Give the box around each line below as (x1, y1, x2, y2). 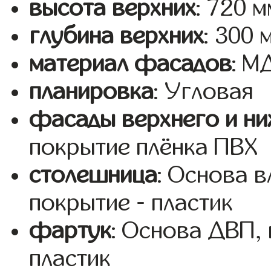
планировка (29, 79, 154, 105)
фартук (29, 218, 112, 244)
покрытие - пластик (29, 190, 233, 216)
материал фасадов (29, 51, 232, 77)
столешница (29, 162, 158, 188)
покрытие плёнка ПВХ (29, 134, 258, 160)
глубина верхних (29, 23, 204, 49)
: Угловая (154, 79, 253, 105)
